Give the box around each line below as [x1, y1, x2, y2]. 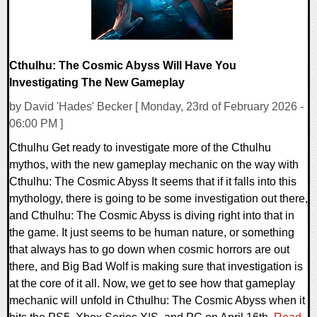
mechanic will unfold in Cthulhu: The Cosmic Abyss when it [9, 294, 305, 307]
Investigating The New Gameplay [9, 76, 185, 88]
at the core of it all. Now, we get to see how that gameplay [9, 277, 295, 290]
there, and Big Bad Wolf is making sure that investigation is [9, 260, 303, 273]
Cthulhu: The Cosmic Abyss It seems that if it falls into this [9, 175, 296, 188]
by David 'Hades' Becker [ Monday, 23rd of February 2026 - [9, 100, 304, 113]
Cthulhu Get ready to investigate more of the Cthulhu [9, 142, 271, 154]
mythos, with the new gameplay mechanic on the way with [9, 158, 299, 171]
